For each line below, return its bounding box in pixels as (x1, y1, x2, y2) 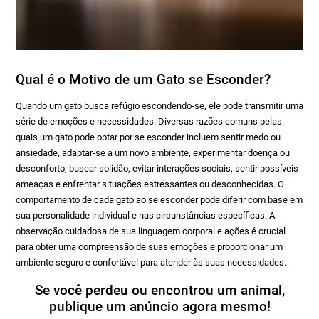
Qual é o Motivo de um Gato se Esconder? (16, 71, 271, 88)
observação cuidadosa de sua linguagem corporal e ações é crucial (16, 226, 286, 236)
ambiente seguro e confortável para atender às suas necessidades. (16, 257, 286, 268)
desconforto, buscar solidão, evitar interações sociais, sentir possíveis (16, 163, 298, 174)
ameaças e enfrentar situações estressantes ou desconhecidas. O (16, 179, 284, 189)
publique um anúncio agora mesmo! (48, 298, 271, 315)
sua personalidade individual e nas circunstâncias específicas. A (16, 210, 275, 221)
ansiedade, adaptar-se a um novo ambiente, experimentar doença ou (16, 147, 290, 158)
